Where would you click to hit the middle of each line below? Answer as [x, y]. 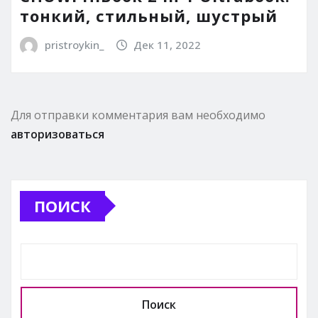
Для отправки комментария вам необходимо [138, 115]
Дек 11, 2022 [168, 44]
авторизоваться [57, 134]
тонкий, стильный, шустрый [149, 15]
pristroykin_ [74, 44]
